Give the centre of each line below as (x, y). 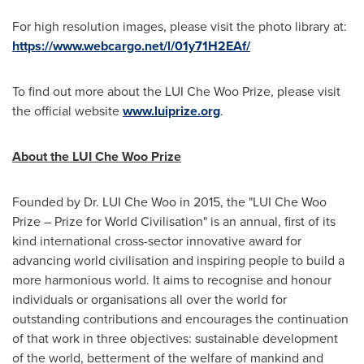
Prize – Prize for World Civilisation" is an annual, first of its (174, 221)
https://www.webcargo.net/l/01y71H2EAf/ (131, 46)
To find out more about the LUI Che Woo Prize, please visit (176, 91)
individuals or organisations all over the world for (149, 299)
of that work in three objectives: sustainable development (175, 338)
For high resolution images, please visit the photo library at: (180, 26)
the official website (67, 111)
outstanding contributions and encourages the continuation (180, 319)
